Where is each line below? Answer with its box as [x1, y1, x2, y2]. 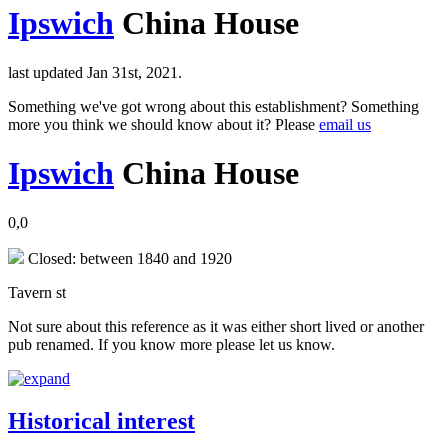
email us [319, 115, 371, 133]
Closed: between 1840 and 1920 [24, 249, 232, 267]
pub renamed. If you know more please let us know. [8, 335, 335, 353]
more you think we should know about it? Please [8, 115, 319, 133]
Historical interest [8, 407, 195, 434]
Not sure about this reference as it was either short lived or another [8, 317, 424, 335]
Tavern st [8, 283, 66, 301]
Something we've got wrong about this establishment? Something [8, 97, 419, 115]
